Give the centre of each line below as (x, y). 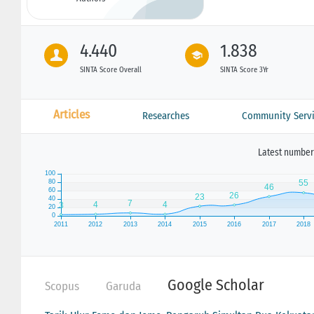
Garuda (123, 286)
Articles (71, 114)
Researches (165, 115)
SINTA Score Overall (110, 69)
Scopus (62, 286)
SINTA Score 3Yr (245, 69)
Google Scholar (216, 285)
